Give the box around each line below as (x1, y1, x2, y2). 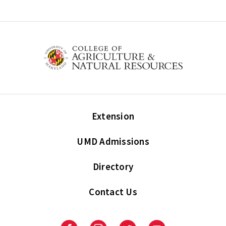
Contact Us (89, 186, 137, 198)
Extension (91, 110, 135, 123)
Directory (92, 160, 134, 173)
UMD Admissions (77, 135, 149, 148)
